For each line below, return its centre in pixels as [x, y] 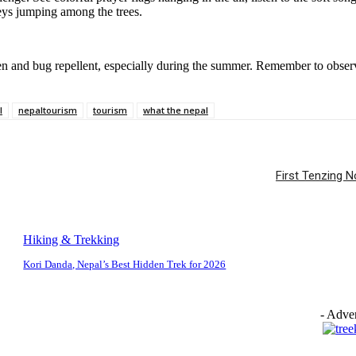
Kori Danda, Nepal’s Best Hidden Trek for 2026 [125, 265]
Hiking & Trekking [72, 240]
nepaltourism [48, 110]
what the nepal [176, 110]
